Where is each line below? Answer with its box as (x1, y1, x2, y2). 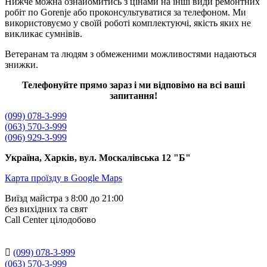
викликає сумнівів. (5, 28, 82, 39)
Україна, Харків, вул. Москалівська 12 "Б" (5, 152, 191, 163)
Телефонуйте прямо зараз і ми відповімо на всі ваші (22, 79, 245, 90)
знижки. (5, 59, 38, 70)
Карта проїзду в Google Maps (5, 172, 122, 183)
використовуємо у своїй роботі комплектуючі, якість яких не (5, 17, 251, 28)
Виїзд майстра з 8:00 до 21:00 (5, 193, 123, 203)
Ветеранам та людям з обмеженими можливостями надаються (5, 48, 256, 59)
